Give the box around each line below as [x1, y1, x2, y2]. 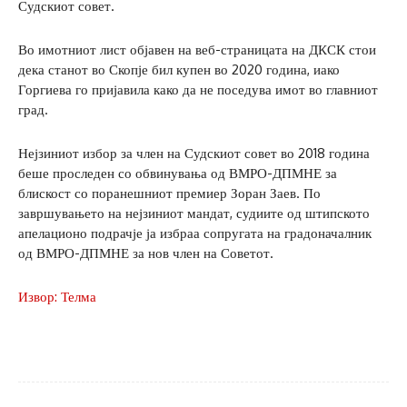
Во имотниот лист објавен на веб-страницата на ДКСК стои [18, 41, 376, 59]
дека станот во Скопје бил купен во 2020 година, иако [18, 61, 340, 79]
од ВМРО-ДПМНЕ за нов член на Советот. [18, 244, 273, 263]
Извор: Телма [18, 288, 96, 306]
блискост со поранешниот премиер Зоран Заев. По [18, 184, 321, 203]
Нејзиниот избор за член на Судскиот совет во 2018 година [18, 144, 370, 163]
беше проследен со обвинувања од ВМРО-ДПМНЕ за [18, 164, 337, 183]
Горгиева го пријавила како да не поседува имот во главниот [18, 81, 378, 99]
